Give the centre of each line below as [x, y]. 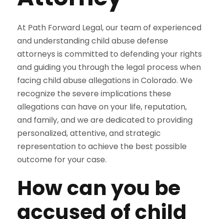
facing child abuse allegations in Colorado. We [105, 80]
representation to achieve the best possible [102, 146]
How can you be [99, 188]
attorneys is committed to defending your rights [109, 54]
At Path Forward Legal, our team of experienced [109, 28]
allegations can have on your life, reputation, [102, 107]
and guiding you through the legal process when [109, 67]
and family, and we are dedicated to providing [105, 120]
